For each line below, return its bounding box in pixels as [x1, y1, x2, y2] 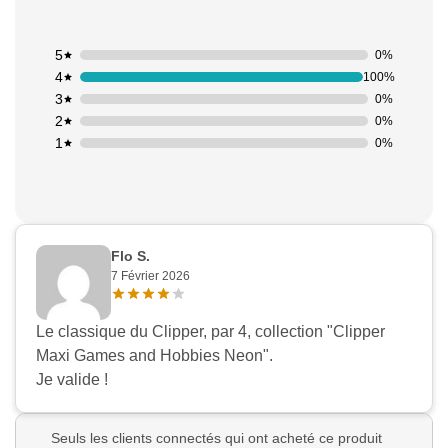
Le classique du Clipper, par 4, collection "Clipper [36, 323, 385, 341]
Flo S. [111, 248, 150, 265]
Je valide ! [36, 371, 108, 389]
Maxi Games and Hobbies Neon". [36, 347, 273, 365]
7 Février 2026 [111, 269, 190, 284]
